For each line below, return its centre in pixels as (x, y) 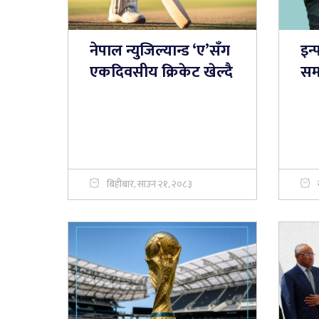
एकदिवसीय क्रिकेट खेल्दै (161, 72)
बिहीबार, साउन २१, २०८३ (149, 184)
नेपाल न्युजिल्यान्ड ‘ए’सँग (159, 51)
